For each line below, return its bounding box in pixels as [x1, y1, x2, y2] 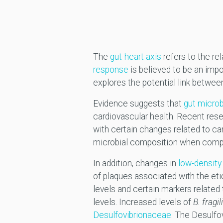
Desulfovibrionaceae [93, 210, 171, 221]
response [93, 65, 128, 75]
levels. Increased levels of [93, 197, 193, 208]
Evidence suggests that [93, 99, 184, 109]
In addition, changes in [93, 158, 178, 169]
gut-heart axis [110, 52, 161, 62]
